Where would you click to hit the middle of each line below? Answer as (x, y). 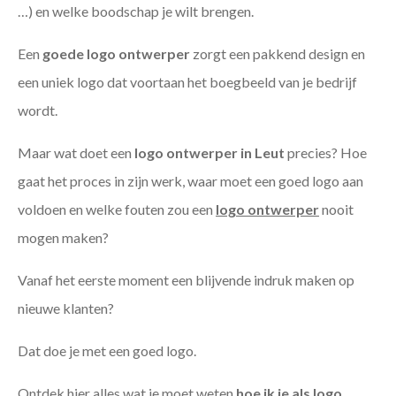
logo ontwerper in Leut (209, 153)
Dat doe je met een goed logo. (107, 351)
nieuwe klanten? (66, 308)
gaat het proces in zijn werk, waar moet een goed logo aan (190, 181)
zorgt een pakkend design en (278, 54)
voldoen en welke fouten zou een (117, 209)
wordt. (38, 110)
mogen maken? (63, 238)
